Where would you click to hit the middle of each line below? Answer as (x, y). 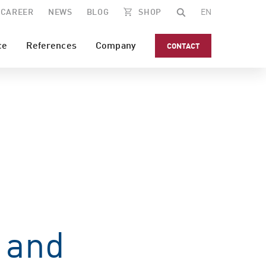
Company (116, 45)
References (51, 45)
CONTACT (183, 45)
